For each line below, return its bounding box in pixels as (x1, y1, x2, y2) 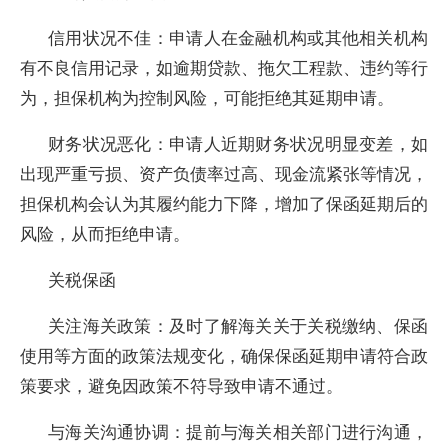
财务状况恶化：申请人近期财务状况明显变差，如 (48, 132, 428, 155)
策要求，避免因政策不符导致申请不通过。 (20, 374, 343, 397)
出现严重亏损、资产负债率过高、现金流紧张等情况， (20, 162, 428, 185)
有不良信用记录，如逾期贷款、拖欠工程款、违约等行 (20, 56, 428, 79)
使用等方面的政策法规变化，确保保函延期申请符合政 (20, 344, 428, 367)
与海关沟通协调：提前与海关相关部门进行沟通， (48, 420, 428, 443)
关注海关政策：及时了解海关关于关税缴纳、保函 (48, 314, 428, 337)
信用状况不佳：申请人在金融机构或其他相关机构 (48, 26, 428, 49)
